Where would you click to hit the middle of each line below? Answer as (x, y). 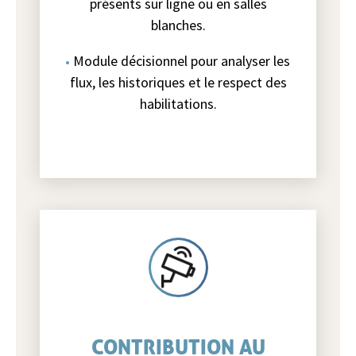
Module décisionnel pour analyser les (182, 61)
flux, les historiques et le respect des (178, 82)
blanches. (178, 25)
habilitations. (178, 104)
